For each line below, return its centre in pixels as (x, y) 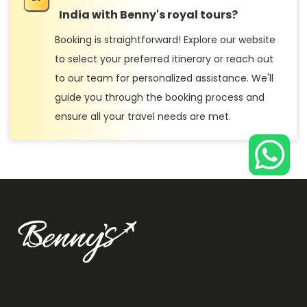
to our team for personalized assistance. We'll (164, 78)
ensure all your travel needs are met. (143, 116)
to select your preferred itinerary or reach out (164, 59)
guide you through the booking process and (160, 97)
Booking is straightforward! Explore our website (165, 39)
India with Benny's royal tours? (148, 14)
